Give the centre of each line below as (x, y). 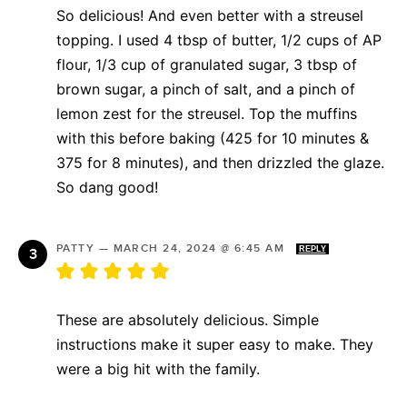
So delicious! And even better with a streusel (210, 15)
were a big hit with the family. (158, 368)
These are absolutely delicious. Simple (188, 319)
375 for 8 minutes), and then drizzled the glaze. (220, 162)
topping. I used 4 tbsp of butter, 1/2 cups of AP (219, 40)
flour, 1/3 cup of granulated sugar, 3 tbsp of (207, 64)
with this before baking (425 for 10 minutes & (213, 138)
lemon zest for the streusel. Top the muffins (207, 113)
